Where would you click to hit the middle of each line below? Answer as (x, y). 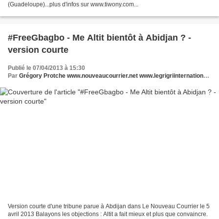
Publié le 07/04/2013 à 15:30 (46, 68)
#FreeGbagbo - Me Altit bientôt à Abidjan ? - (99, 37)
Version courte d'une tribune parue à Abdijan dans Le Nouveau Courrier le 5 (109, 207)
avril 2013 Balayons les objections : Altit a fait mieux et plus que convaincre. (108, 214)
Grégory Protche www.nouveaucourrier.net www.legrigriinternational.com (111, 76)
